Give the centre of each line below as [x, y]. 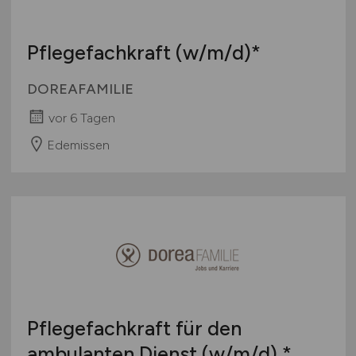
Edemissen [78, 145]
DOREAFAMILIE [80, 89]
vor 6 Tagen [81, 118]
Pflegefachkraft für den [134, 329]
